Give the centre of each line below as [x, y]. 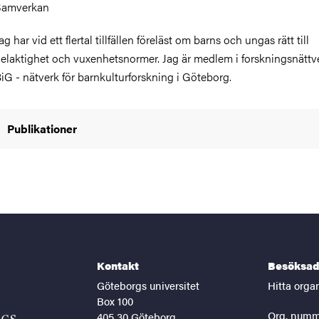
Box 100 [115, 301]
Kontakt [118, 265]
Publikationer [42, 129]
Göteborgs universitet [148, 285]
